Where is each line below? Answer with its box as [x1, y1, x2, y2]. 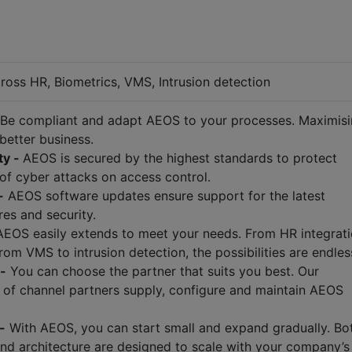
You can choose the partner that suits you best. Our [6, 263, 319, 280]
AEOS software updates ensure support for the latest [4, 188, 325, 204]
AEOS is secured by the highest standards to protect [23, 150, 337, 167]
